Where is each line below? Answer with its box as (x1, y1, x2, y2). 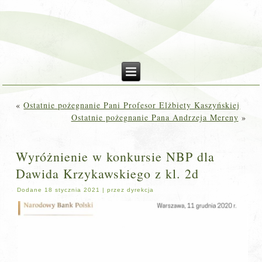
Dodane (17, 187, 43, 193)
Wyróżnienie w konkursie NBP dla (16, 148, 215, 165)
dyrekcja (127, 187, 154, 193)
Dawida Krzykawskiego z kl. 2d (16, 165, 199, 182)
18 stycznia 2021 (44, 187, 101, 193)
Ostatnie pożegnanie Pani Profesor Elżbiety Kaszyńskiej (23, 99, 240, 111)
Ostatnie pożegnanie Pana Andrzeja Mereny (71, 112, 239, 123)
